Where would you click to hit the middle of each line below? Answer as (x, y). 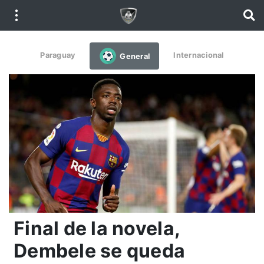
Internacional (199, 55)
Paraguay (58, 55)
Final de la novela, (97, 228)
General (135, 56)
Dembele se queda (100, 250)
